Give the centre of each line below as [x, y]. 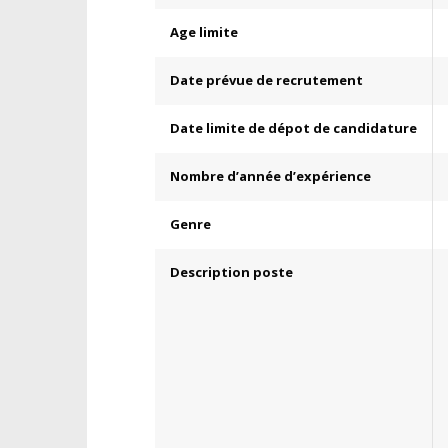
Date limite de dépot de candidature [293, 128]
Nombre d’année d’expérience [270, 176]
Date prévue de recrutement [266, 80]
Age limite [204, 32]
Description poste [231, 272]
